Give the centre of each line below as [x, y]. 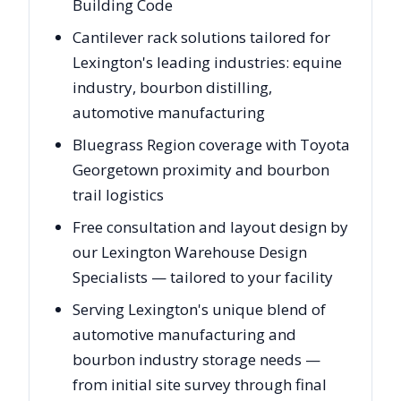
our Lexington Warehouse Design [190, 252]
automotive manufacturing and [184, 335]
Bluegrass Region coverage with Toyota [211, 145]
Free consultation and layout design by [210, 227]
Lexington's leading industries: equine [207, 63]
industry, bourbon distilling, [172, 88]
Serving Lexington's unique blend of [199, 310]
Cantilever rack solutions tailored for [201, 38]
